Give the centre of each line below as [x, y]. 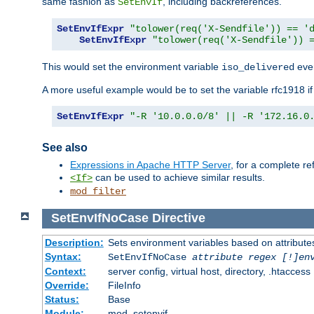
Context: [65, 271]
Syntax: [63, 256]
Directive [178, 218]
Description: [74, 242]
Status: [62, 299]
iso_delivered [258, 68]
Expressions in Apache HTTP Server [150, 165]
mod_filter [98, 192]
